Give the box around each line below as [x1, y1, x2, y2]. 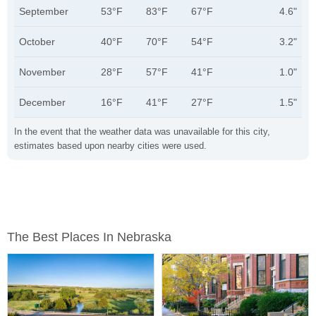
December [19, 97, 66, 108]
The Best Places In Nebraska [7, 230, 171, 244]
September [19, 6, 68, 17]
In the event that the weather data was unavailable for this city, [14, 126, 270, 137]
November [19, 66, 66, 78]
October [19, 36, 55, 47]
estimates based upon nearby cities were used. [14, 140, 207, 151]
